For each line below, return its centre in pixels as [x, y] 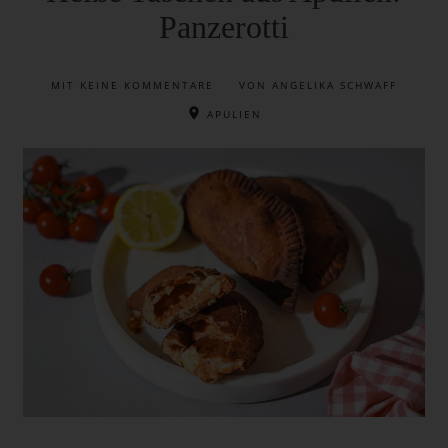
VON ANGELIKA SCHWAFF [317, 85]
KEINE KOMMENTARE [149, 85]
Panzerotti [223, 27]
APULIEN [231, 114]
